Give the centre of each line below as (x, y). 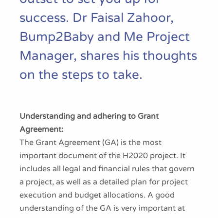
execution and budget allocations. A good (97, 195)
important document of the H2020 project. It (102, 156)
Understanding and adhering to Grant (89, 116)
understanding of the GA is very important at (102, 208)
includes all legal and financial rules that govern (107, 169)
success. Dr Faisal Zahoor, (97, 18)
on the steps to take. (81, 75)
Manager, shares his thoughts (108, 56)
